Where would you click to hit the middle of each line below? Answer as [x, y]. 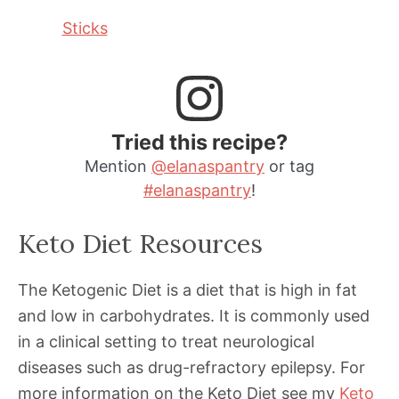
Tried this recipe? [199, 142]
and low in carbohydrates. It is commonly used [194, 316]
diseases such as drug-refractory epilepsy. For [191, 368]
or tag [289, 167]
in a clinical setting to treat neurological [166, 342]
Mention [118, 167]
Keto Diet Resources [140, 244]
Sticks [85, 28]
